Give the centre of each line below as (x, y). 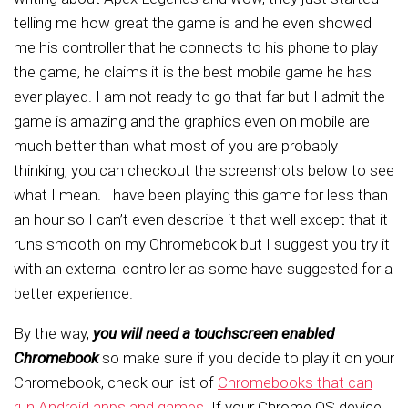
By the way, (51, 333)
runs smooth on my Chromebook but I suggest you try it (202, 244)
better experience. (73, 293)
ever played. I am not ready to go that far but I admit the (199, 97)
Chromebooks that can (295, 382)
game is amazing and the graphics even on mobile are (192, 121)
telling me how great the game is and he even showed (193, 23)
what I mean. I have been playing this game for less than (201, 195)
